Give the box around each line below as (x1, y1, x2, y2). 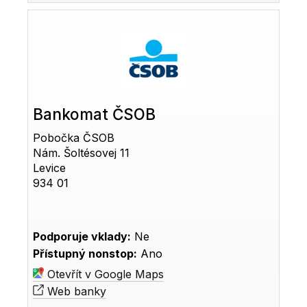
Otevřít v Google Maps (44, 267, 164, 281)
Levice (33, 160, 66, 175)
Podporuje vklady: (33, 229, 132, 243)
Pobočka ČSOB (33, 130, 115, 145)
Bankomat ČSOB (33, 104, 156, 123)
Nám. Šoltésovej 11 (33, 145, 130, 160)
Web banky (44, 284, 107, 298)
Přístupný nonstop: (33, 246, 138, 260)
